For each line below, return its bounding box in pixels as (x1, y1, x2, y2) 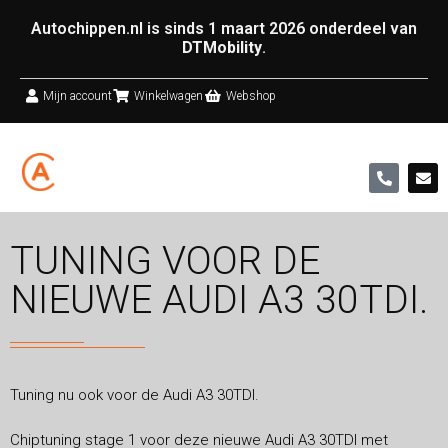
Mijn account (42, 89, 112, 103)
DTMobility (182, 38, 262, 57)
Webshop (225, 89, 276, 103)
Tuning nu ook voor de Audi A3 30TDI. (10, 385, 259, 404)
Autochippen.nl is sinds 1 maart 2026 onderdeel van (31, 19, 417, 38)
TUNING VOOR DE (10, 237, 320, 284)
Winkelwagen (134, 89, 203, 103)
